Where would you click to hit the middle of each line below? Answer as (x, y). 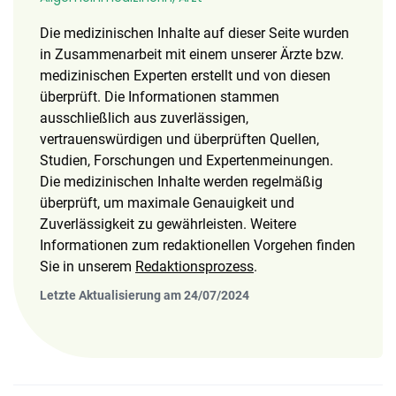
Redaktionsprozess (194, 267)
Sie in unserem (88, 267)
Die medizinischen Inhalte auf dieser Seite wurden (194, 33)
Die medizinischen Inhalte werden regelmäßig (181, 182)
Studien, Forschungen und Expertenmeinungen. (187, 160)
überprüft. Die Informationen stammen (160, 97)
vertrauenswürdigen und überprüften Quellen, (179, 139)
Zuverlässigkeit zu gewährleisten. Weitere (168, 224)
